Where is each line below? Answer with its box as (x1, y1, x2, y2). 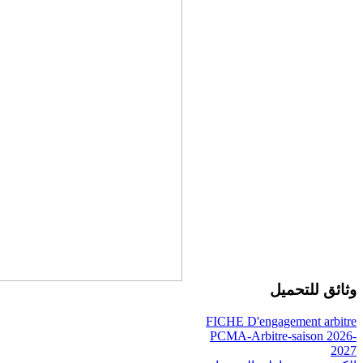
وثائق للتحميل (270, 281, 357, 299)
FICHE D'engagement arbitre (206, 314, 357, 328)
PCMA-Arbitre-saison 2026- (210, 328, 357, 343)
